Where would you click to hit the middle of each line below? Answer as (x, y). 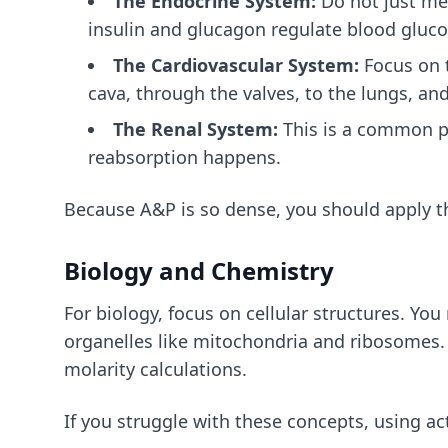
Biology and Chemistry (199, 270)
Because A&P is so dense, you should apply (250, 209)
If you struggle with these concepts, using (245, 421)
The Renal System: (195, 129)
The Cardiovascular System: (236, 65)
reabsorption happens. (184, 157)
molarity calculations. (155, 369)
